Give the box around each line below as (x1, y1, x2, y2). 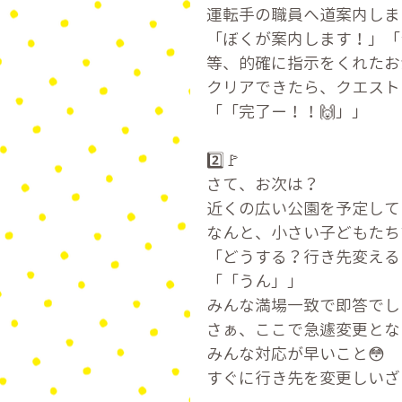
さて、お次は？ (206, 173, 319, 196)
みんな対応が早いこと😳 (206, 343, 385, 365)
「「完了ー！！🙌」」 (206, 100, 368, 123)
